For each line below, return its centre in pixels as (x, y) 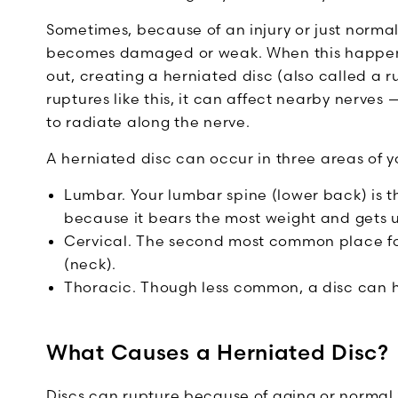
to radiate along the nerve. (148, 122)
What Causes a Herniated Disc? (218, 352)
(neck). (91, 264)
